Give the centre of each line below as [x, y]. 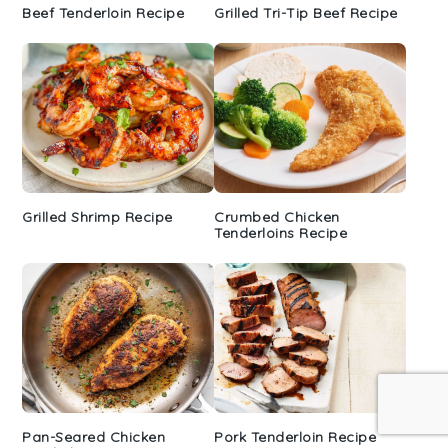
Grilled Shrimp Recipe [97, 216]
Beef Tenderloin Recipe [103, 12]
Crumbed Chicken [277, 216]
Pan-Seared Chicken [94, 436]
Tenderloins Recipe [280, 232]
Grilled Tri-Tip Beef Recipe [306, 12]
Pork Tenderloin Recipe [295, 436]
